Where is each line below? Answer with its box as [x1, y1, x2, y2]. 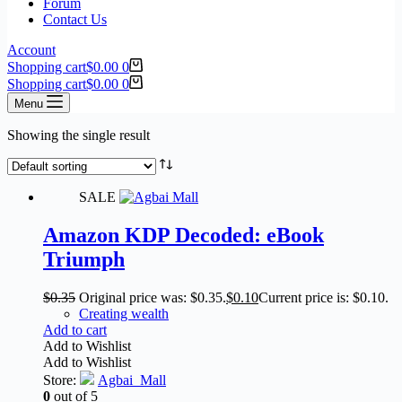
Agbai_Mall [98, 371, 166, 388]
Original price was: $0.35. [79, 289, 226, 305]
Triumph [43, 247, 125, 271]
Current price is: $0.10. [258, 289, 389, 305]
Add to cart [43, 321, 107, 337]
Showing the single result [7, 127, 150, 143]
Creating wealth [79, 305, 169, 321]
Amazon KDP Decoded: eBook [43, 223, 324, 247]
